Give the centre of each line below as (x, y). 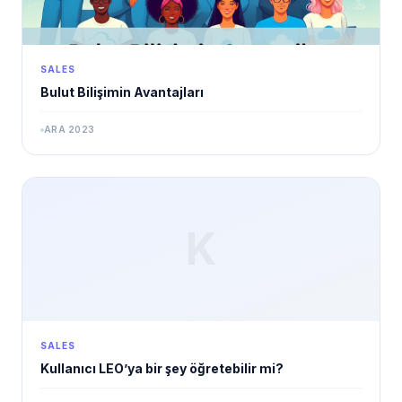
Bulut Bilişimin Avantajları (122, 92)
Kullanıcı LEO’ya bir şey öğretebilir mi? (162, 369)
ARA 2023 (69, 130)
